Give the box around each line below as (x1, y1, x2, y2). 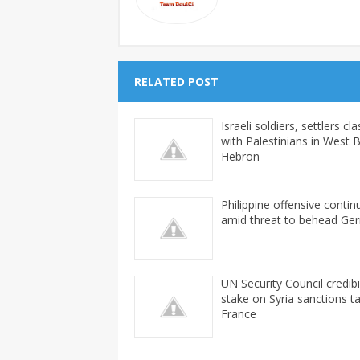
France (221, 306, 256, 322)
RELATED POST (134, 74, 219, 90)
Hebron (221, 149, 260, 165)
